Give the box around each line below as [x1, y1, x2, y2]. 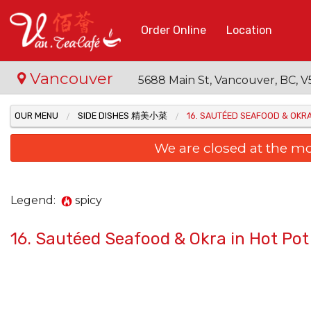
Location [226, 24, 272, 37]
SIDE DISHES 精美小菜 [78, 110, 167, 121]
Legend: [10, 194, 61, 207]
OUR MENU [15, 110, 58, 121]
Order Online [141, 24, 207, 37]
